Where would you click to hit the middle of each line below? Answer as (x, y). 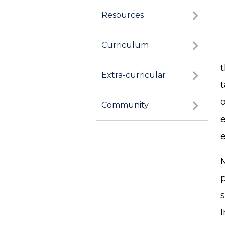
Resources (123, 15)
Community (125, 105)
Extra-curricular (134, 75)
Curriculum (125, 45)
